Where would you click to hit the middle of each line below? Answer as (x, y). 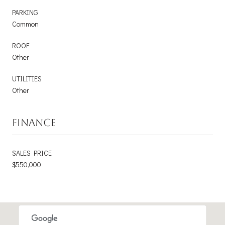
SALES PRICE (32, 153)
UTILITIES (27, 78)
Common (25, 24)
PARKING (25, 12)
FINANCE (34, 122)
